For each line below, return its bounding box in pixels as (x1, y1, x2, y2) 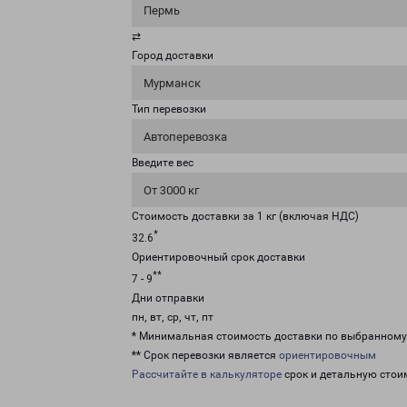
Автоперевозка (144, 130, 227, 144)
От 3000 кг (144, 184, 199, 197)
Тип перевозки (132, 103, 206, 115)
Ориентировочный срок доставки (132, 251, 305, 263)
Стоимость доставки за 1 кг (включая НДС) (132, 210, 359, 223)
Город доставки (132, 49, 213, 62)
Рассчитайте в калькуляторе (132, 368, 282, 381)
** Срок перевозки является (132, 349, 279, 362)
